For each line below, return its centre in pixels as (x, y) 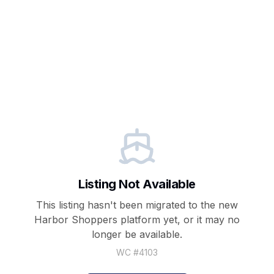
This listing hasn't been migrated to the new (137, 205)
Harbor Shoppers (76, 220)
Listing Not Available (137, 184)
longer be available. (137, 234)
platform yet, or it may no (179, 220)
